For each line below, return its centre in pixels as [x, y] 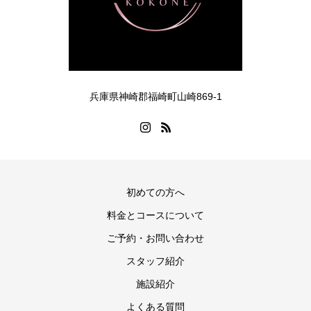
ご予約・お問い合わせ [155, 238]
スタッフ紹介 [155, 261]
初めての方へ [155, 192]
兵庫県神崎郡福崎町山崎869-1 [155, 96]
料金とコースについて [155, 215]
